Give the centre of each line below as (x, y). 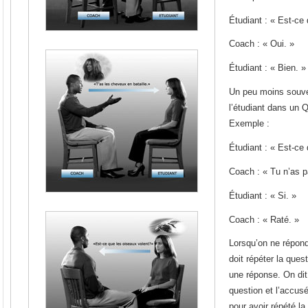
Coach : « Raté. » (264, 219)
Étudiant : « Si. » (263, 195)
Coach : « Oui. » (262, 44)
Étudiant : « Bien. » (267, 68)
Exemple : (249, 124)
